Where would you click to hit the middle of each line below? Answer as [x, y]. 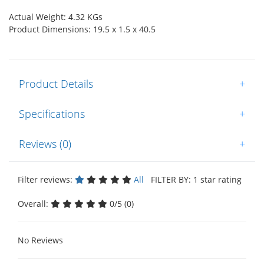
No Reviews [40, 240]
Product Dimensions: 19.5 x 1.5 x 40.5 [82, 29]
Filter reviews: [46, 179]
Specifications [52, 113]
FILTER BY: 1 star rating [194, 179]
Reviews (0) [45, 143]
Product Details [56, 83]
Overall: [34, 203]
